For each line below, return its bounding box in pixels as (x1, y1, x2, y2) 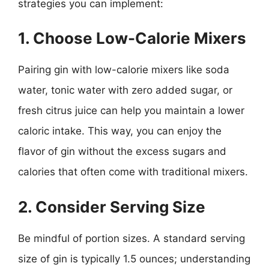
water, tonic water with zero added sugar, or (18, 84, 232, 96)
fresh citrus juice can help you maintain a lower (18, 104, 244, 116)
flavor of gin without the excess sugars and (18, 145, 226, 157)
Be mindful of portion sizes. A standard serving (18, 232, 245, 244)
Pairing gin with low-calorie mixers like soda (18, 64, 229, 76)
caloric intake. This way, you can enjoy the (18, 125, 222, 137)
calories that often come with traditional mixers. (18, 166, 248, 178)
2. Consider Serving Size (18, 197, 205, 216)
